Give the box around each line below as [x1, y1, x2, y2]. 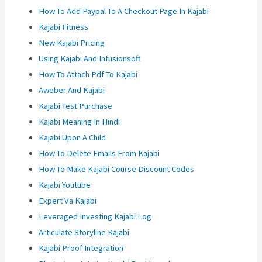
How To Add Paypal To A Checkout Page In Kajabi [39, 6, 209, 17]
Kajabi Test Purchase [39, 101, 113, 112]
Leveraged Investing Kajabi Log [39, 211, 152, 222]
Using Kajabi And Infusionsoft [39, 53, 142, 64]
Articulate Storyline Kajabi [39, 227, 130, 238]
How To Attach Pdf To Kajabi [39, 69, 138, 80]
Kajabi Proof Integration [39, 243, 124, 254]
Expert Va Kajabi [39, 195, 97, 206]
